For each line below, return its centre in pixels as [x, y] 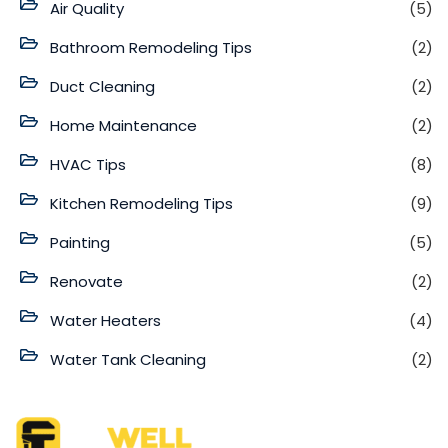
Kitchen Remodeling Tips [141, 203]
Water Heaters [105, 320]
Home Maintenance [123, 125]
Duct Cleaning [102, 86]
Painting [80, 242]
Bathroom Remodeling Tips [151, 47]
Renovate [86, 281]
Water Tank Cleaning [128, 359]
